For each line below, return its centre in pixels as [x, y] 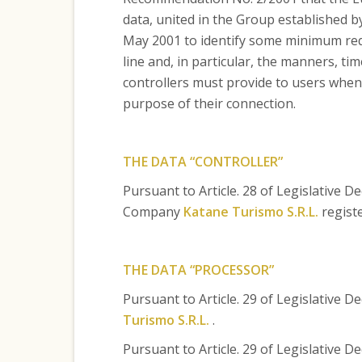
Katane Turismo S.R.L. [250, 212]
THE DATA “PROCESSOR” [198, 270]
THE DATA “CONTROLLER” [202, 162]
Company [153, 212]
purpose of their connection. [209, 103]
